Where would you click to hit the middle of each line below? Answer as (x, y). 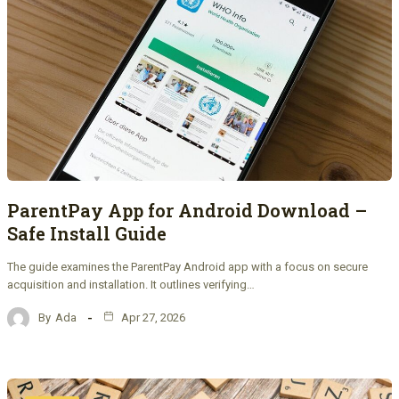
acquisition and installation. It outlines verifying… (131, 284)
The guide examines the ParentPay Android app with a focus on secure (187, 266)
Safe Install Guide (87, 233)
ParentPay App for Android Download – (187, 210)
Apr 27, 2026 (152, 318)
